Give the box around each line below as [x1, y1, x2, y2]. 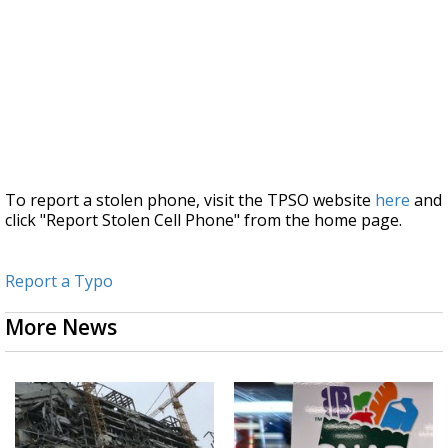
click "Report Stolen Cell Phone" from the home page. [5, 209, 402, 232]
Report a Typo [5, 270, 113, 293]
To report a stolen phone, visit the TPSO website [5, 189, 375, 212]
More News [5, 313, 117, 342]
